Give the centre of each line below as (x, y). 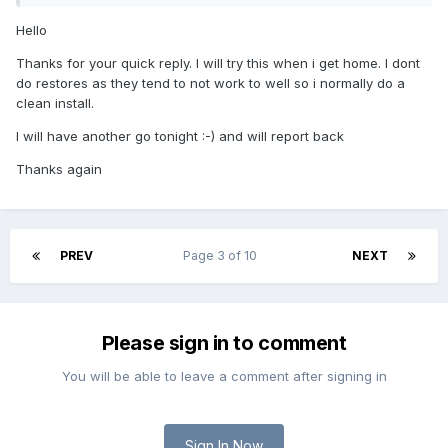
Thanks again (59, 169)
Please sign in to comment (224, 343)
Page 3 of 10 (222, 256)
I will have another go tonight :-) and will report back (180, 136)
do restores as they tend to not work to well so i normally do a (210, 83)
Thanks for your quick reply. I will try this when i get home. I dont (218, 63)
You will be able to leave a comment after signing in (224, 376)
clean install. (55, 103)
